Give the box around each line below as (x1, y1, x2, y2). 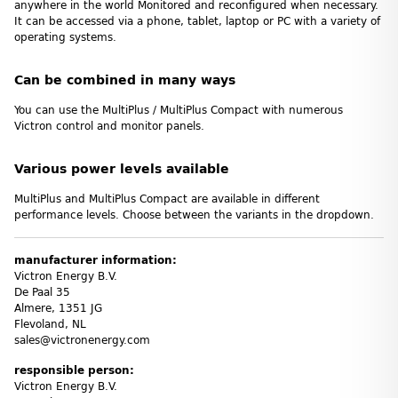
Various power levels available (14, 161, 229, 177)
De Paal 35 (14, 285, 70, 298)
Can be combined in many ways (14, 72, 235, 88)
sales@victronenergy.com (14, 333, 150, 346)
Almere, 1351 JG (14, 301, 102, 314)
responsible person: (14, 363, 134, 377)
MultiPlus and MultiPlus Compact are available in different (14, 192, 320, 205)
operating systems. (14, 30, 116, 44)
